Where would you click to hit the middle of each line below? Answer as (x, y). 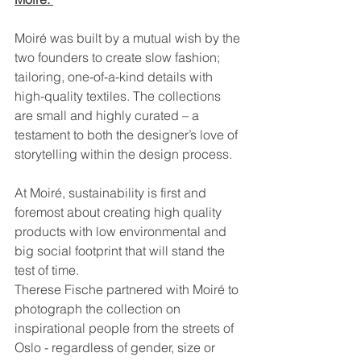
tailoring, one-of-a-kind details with (115, 77)
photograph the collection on (99, 309)
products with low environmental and (122, 232)
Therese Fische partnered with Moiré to (128, 290)
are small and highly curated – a (108, 116)
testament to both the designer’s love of (128, 135)
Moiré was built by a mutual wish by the (129, 38)
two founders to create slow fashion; (119, 58)
